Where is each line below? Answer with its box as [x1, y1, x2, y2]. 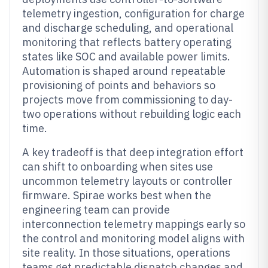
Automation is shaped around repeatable [22, 64, 226, 78]
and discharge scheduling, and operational [22, 21, 233, 35]
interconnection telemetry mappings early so [22, 217, 245, 231]
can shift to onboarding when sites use [22, 160, 213, 173]
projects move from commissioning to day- [22, 93, 233, 106]
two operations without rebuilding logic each [22, 107, 241, 121]
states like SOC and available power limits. [22, 50, 230, 63]
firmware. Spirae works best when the [22, 188, 211, 202]
